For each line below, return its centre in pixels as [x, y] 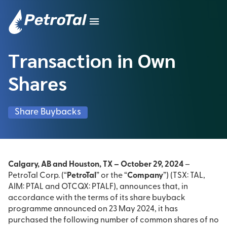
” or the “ [112, 176]
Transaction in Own [92, 60]
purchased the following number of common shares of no [113, 220]
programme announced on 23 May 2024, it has [93, 209]
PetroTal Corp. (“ [37, 176]
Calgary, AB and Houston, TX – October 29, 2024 [97, 165]
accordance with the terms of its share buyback [97, 198]
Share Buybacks [48, 112]
